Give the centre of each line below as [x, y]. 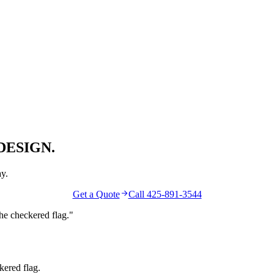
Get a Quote [96, 194]
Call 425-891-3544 [165, 194]
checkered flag [39, 215]
